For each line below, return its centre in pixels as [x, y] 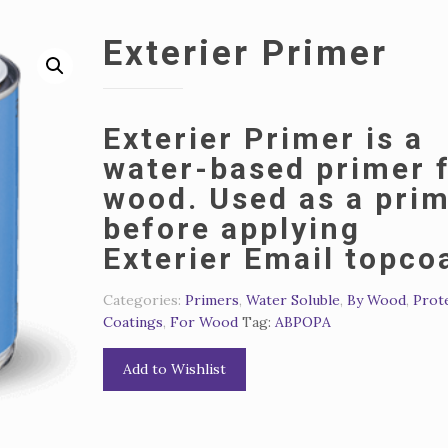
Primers [212, 300]
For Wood [204, 322]
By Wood [377, 300]
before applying [232, 228]
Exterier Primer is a [264, 138]
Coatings [133, 322]
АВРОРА [303, 322]
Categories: [144, 300]
